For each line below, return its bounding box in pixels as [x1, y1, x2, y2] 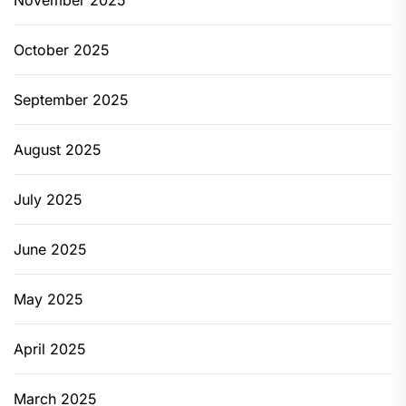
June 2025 [14, 240, 87, 258]
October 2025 [14, 41, 110, 59]
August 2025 [14, 140, 101, 159]
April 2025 [14, 340, 86, 358]
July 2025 [14, 190, 82, 208]
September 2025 [14, 91, 129, 109]
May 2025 [14, 290, 83, 308]
